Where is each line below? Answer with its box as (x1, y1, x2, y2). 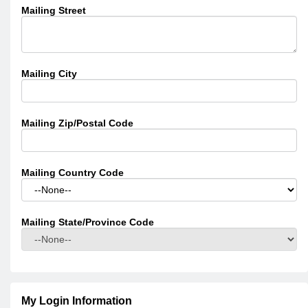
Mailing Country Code (21, 167, 124, 178)
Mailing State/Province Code (21, 217, 154, 228)
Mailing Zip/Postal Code (21, 118, 133, 129)
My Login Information (21, 295, 132, 307)
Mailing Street (21, 5, 86, 16)
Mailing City (21, 68, 77, 79)
